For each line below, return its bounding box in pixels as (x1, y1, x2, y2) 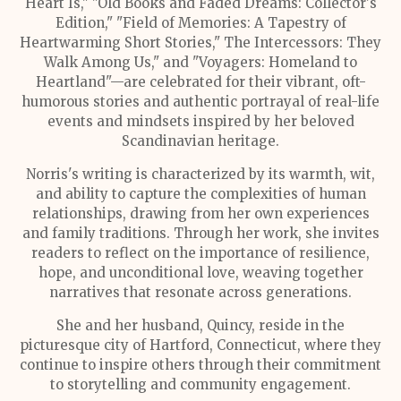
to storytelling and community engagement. (50, 376, 351, 393)
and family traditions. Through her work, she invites (21, 225, 380, 242)
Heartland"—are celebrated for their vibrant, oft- (35, 73, 366, 90)
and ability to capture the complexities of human (35, 185, 366, 202)
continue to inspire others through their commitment (20, 356, 381, 373)
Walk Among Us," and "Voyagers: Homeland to (44, 54, 357, 71)
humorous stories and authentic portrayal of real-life (21, 93, 380, 110)
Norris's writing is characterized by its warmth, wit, (26, 166, 375, 183)
